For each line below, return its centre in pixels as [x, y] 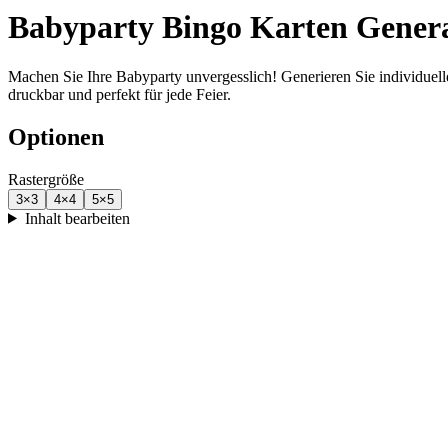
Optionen [56, 136]
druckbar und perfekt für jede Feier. [119, 94]
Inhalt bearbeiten [77, 218]
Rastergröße [46, 179]
